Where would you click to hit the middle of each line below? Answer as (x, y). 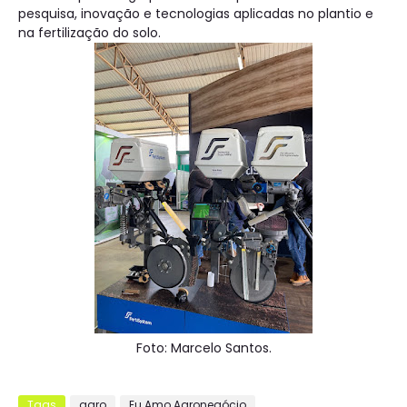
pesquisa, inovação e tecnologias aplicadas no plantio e (196, 14)
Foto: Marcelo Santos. (203, 348)
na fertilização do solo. (89, 33)
